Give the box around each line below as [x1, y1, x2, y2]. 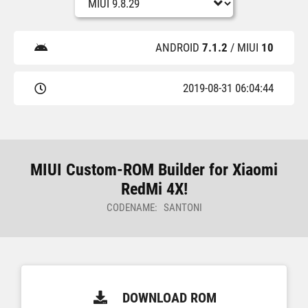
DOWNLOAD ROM [122, 289, 217, 306]
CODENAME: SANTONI [106, 201, 202, 214]
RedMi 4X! [120, 179, 188, 199]
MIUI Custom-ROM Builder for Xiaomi [30, 160, 278, 179]
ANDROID [155, 41, 202, 54]
